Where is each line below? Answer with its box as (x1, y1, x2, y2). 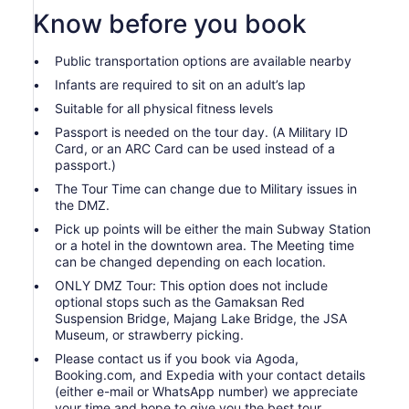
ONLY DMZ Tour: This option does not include (55, 278, 328, 293)
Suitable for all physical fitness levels (55, 100, 273, 116)
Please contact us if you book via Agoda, (55, 351, 299, 366)
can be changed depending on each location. (55, 254, 326, 269)
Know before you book (33, 8, 307, 39)
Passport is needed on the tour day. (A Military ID (55, 124, 348, 140)
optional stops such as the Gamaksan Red (55, 294, 305, 309)
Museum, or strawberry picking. (55, 327, 244, 342)
